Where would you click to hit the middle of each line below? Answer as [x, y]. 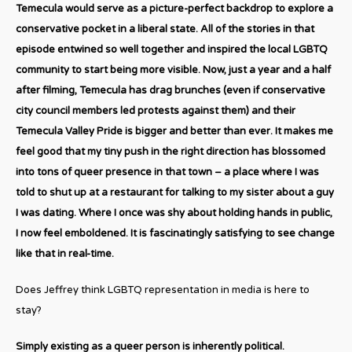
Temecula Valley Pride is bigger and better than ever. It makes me [174, 131]
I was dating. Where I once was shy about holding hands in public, [174, 213]
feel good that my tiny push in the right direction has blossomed [170, 151]
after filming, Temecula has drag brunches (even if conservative [170, 90]
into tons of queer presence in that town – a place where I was [167, 172]
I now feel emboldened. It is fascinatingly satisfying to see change [175, 233]
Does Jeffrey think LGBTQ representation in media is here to [163, 290]
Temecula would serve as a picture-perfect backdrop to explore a [174, 8]
